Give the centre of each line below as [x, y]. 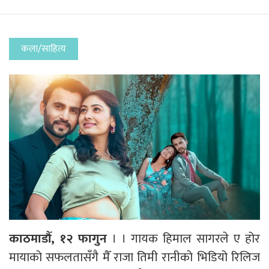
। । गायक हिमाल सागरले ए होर [183, 238]
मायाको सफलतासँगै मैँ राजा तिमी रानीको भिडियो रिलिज [134, 257]
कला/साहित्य [44, 49]
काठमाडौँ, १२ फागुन [58, 238]
